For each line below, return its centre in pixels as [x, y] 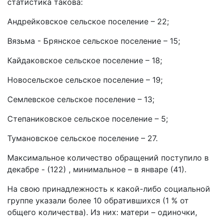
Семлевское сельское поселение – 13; [81, 99]
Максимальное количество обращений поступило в [108, 158]
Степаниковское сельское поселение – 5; [88, 119]
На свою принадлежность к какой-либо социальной [109, 189]
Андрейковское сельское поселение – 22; [88, 21]
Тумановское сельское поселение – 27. [82, 138]
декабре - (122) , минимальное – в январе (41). [97, 169]
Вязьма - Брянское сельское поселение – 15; [94, 41]
